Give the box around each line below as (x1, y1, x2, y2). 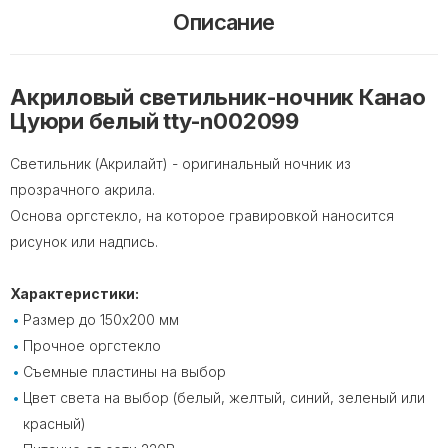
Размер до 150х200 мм (23, 310, 179, 328)
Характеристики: (10, 284, 139, 302)
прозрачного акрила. (10, 180, 155, 198)
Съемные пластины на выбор (23, 362, 226, 380)
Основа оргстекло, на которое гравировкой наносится (10, 206, 394, 224)
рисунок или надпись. (10, 232, 158, 250)
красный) (23, 414, 86, 432)
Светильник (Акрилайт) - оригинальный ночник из (10, 154, 351, 172)
